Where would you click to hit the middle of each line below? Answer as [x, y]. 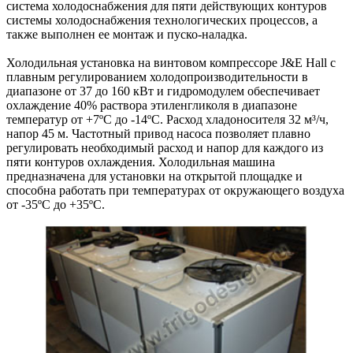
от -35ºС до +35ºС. [56, 205]
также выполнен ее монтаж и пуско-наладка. [127, 35]
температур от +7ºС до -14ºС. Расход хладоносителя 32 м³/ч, [167, 120]
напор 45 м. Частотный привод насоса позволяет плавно [158, 134]
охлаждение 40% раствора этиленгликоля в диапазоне [152, 106]
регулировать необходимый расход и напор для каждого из [165, 148]
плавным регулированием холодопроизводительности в [157, 77]
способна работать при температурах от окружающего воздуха [175, 191]
